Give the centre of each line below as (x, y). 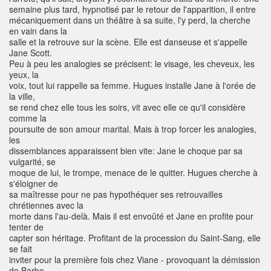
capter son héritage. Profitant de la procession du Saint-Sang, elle (135, 238)
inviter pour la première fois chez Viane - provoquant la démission (135, 260)
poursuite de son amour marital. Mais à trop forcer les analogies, (133, 129)
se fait (21, 249)
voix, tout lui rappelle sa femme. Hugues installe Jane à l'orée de (132, 86)
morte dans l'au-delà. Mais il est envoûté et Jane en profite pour (131, 216)
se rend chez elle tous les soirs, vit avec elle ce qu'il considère (127, 107)
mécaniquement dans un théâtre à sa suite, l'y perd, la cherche (130, 20)
